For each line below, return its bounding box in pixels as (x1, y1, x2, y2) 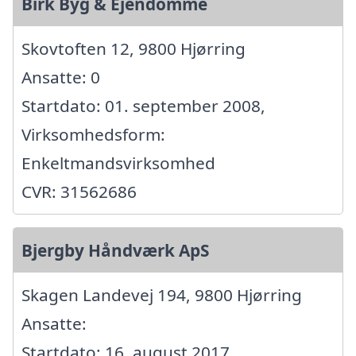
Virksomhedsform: (21, 122, 165, 145)
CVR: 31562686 (21, 180, 137, 203)
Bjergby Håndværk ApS (21, 238, 209, 261)
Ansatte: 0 (21, 65, 100, 88)
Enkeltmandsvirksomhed (21, 151, 215, 174)
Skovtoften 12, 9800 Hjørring (21, 37, 246, 60)
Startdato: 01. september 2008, (21, 94, 265, 117)
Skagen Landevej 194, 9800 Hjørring (21, 283, 302, 306)
